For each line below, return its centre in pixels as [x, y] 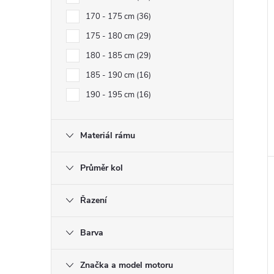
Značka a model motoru [127, 265]
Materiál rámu [108, 135]
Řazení [94, 200]
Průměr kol [102, 168]
